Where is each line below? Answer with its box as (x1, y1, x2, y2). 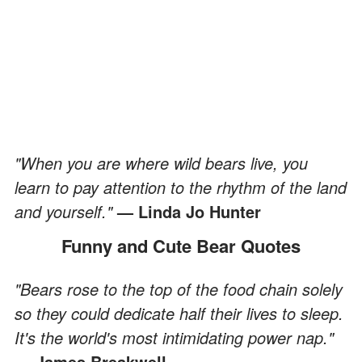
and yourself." (15, 199, 117, 223)
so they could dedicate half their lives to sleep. (15, 301, 343, 325)
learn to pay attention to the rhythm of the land (15, 175, 347, 199)
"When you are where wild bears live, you (15, 150, 308, 175)
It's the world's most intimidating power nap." (15, 325, 334, 349)
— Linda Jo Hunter (117, 199, 261, 223)
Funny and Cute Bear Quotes (71, 232, 301, 259)
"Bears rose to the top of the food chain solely (15, 276, 343, 301)
